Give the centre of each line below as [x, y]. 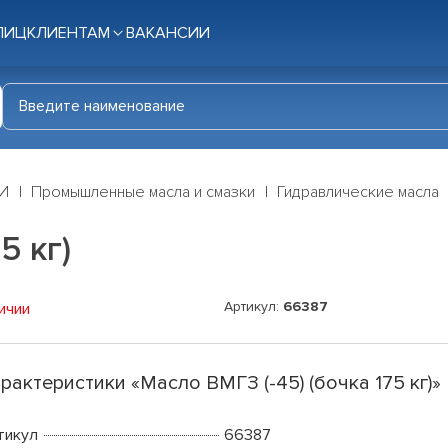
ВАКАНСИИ [168, 33]
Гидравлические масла [358, 192]
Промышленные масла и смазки [143, 192]
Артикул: [253, 307]
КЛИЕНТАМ [68, 33]
